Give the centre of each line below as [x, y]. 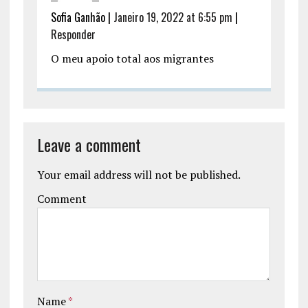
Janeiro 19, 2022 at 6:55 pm [173, 18]
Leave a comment [89, 145]
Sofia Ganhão [78, 18]
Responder [73, 35]
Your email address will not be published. [139, 175]
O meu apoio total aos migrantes [132, 59]
